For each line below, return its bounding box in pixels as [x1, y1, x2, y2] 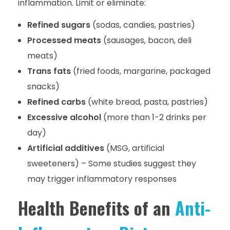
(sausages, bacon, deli [101, 34, 191, 46]
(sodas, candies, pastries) [90, 18, 195, 31]
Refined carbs [27, 95, 86, 108]
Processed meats [27, 34, 101, 46]
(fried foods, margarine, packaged [70, 65, 210, 77]
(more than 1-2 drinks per [101, 111, 206, 123]
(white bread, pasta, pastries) [85, 95, 208, 108]
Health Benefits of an [18, 195, 175, 221]
